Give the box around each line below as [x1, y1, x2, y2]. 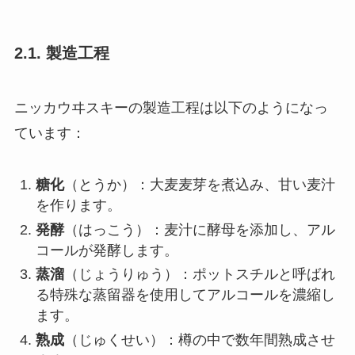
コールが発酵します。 [35, 242, 178, 258]
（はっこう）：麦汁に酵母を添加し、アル [63, 221, 335, 238]
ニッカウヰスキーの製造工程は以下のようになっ [13, 100, 328, 116]
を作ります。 [35, 197, 121, 214]
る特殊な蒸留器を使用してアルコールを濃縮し [35, 287, 335, 303]
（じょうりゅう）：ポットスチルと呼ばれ [63, 266, 335, 283]
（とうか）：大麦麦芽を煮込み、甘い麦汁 [63, 177, 335, 193]
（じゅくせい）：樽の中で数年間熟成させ [63, 331, 335, 348]
